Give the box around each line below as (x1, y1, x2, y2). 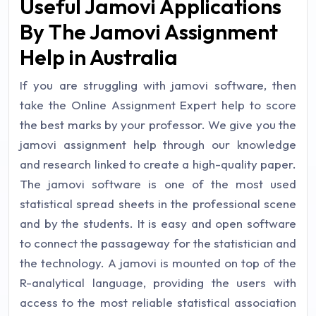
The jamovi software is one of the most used (20, 176, 296, 191)
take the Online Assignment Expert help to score (20, 97, 296, 112)
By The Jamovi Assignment (20, 18, 278, 45)
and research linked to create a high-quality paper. (20, 157, 296, 171)
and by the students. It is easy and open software (20, 216, 296, 231)
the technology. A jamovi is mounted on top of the (20, 255, 296, 270)
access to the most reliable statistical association (20, 295, 296, 310)
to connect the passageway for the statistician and (20, 236, 296, 250)
